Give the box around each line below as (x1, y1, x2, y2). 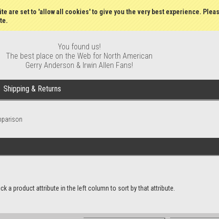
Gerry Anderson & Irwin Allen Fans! (25, 61, 133, 70)
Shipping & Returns (3, 84, 61, 93)
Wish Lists (116, 3, 144, 11)
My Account (154, 3, 187, 11)
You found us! (58, 42, 101, 51)
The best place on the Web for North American (6, 51, 153, 61)
